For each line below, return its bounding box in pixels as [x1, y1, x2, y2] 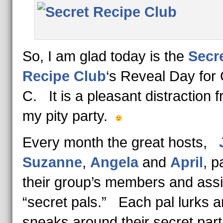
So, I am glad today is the [22, 48, 188, 64]
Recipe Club [22, 68, 106, 84]
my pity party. [22, 108, 115, 124]
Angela [90, 154, 142, 170]
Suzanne [22, 154, 82, 170]
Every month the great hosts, [22, 134, 219, 150]
